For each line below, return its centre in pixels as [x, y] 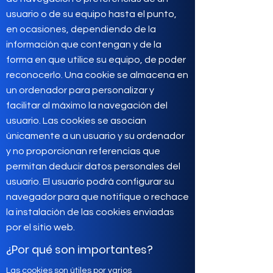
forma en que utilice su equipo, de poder [96, 60]
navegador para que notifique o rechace [97, 197]
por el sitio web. [41, 227]
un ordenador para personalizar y [80, 90]
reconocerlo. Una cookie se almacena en [97, 75]
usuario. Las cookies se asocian [76, 121]
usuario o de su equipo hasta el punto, [91, 14]
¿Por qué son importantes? [80, 250]
